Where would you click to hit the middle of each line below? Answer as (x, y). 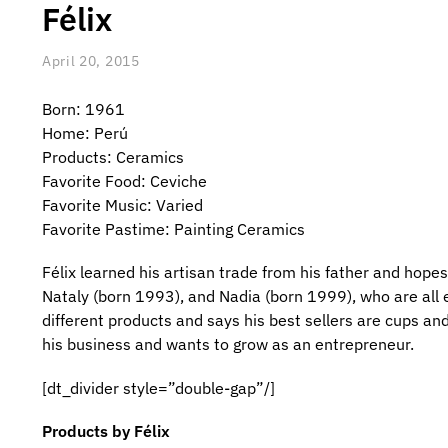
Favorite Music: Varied (122, 204)
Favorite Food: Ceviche (124, 180)
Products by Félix (105, 430)
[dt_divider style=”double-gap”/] (158, 387)
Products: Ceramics (112, 156)
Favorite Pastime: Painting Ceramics (173, 228)
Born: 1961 (83, 108)
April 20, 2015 (90, 60)
